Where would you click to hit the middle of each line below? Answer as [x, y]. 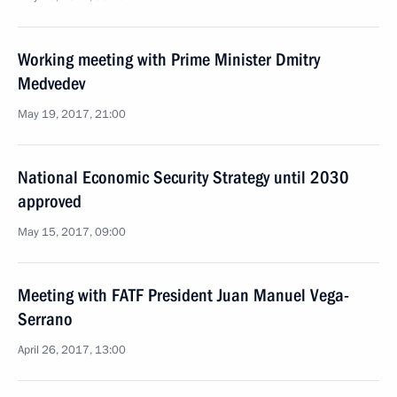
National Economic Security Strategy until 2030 [183, 177]
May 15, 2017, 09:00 [72, 232]
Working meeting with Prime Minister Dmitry [169, 59]
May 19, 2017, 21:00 [72, 114]
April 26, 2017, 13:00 [72, 350]
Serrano [45, 319]
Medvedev [51, 83]
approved [50, 201]
